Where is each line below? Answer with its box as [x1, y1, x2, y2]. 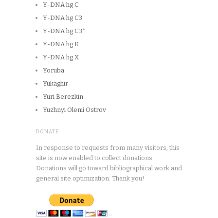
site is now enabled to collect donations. [36, 154, 154, 162]
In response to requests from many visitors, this [36, 144, 180, 151]
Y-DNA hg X [43, 53, 79, 61]
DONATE [36, 128, 59, 135]
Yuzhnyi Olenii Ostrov [43, 106, 106, 113]
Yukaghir [43, 79, 68, 87]
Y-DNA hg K [43, 40, 79, 48]
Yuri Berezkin [43, 92, 83, 100]
